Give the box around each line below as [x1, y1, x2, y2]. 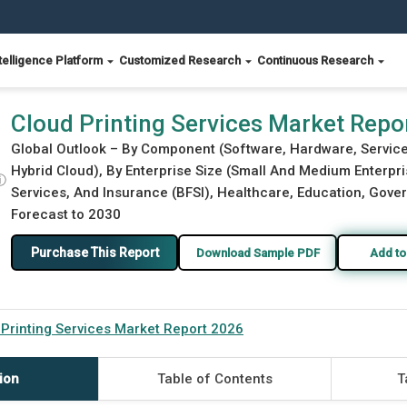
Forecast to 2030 [11, 206, 121, 223]
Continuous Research [257, 54, 376, 67]
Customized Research [119, 54, 243, 67]
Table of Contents [156, 371, 273, 387]
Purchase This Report [30, 244, 159, 260]
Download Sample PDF [195, 245, 320, 260]
